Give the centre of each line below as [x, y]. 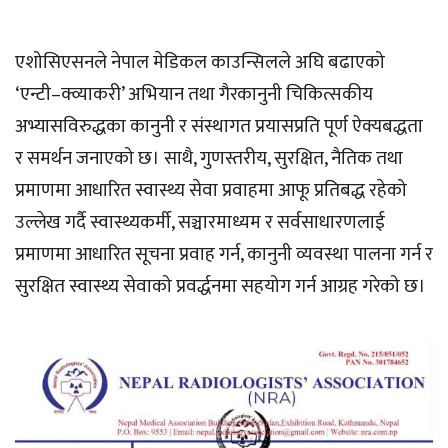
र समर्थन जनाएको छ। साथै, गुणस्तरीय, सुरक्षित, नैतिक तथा [209, 158]
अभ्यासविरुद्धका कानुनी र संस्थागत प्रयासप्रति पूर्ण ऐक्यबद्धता [219, 126]
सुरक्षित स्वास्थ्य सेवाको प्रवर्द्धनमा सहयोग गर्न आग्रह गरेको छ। [220, 286]
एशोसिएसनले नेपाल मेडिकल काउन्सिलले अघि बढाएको [200, 62]
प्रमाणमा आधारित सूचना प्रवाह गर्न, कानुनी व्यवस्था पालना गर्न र [224, 254]
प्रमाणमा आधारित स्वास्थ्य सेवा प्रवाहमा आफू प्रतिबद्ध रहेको [211, 190]
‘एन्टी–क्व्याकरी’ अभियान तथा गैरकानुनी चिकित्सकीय [194, 94]
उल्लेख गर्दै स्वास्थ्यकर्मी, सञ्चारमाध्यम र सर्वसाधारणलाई [200, 222]
